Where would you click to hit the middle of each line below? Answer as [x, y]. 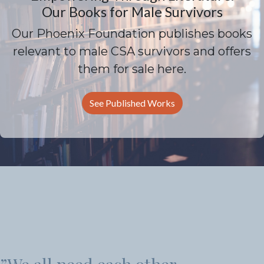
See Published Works [132, 103]
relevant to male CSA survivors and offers [132, 51]
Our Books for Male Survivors [132, 12]
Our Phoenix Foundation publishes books [132, 34]
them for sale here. [132, 69]
